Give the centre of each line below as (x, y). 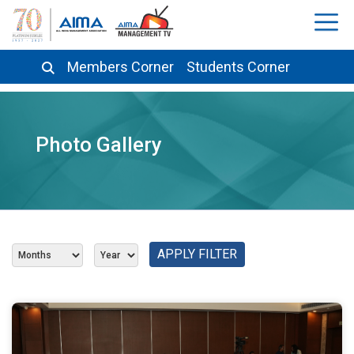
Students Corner (238, 67)
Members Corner (121, 67)
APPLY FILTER (197, 254)
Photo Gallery (98, 145)
